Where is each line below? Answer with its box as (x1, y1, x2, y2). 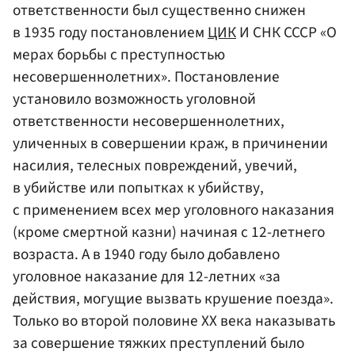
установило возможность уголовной (13, 87, 256, 110)
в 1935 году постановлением (13, 21, 208, 44)
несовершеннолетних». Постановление (13, 65, 280, 88)
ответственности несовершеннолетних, (13, 109, 284, 132)
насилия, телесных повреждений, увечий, (13, 154, 297, 177)
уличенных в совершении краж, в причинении (13, 132, 328, 155)
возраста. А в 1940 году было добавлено (13, 242, 280, 265)
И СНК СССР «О (236, 21, 337, 44)
